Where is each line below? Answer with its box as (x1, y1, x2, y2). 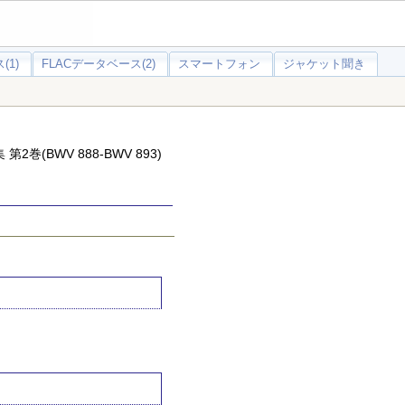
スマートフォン (178, 57, 260, 71)
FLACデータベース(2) (42, 57, 155, 71)
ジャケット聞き (283, 57, 365, 71)
